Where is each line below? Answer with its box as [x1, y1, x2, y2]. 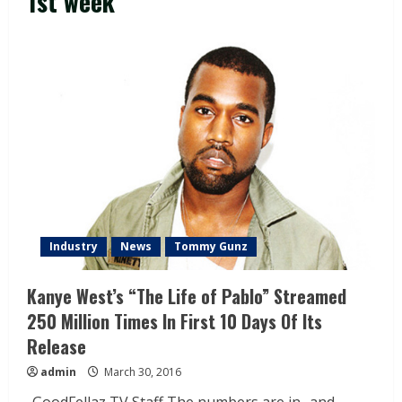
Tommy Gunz [174, 239, 248, 255]
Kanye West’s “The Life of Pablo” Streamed [27, 283, 346, 310]
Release [27, 333, 86, 361]
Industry [49, 239, 98, 255]
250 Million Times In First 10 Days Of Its [27, 308, 322, 336]
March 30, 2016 [101, 364, 181, 380]
